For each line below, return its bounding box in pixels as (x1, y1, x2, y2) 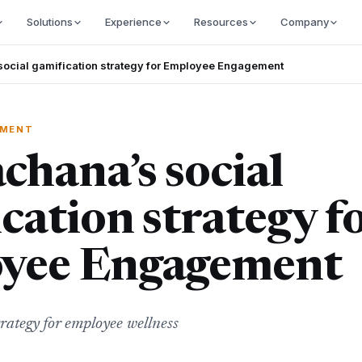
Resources (193, 15, 248, 28)
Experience (104, 15, 162, 28)
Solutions (26, 15, 73, 28)
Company (280, 15, 329, 28)
